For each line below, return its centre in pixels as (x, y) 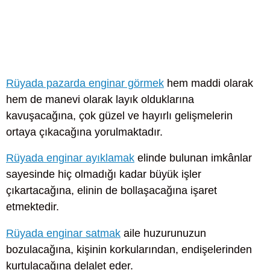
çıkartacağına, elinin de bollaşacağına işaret (111, 191)
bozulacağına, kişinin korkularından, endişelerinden (129, 249)
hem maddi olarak (209, 83)
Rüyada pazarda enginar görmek (85, 83)
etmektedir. (33, 207)
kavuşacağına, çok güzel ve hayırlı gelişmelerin (119, 116)
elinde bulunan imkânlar (193, 158)
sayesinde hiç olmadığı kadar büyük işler (104, 174)
